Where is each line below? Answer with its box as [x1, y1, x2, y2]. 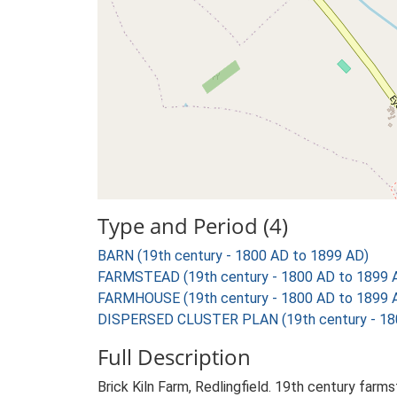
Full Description [97, 342, 251, 371]
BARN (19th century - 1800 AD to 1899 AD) [97, 247, 369, 264]
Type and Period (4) [97, 211, 288, 240]
